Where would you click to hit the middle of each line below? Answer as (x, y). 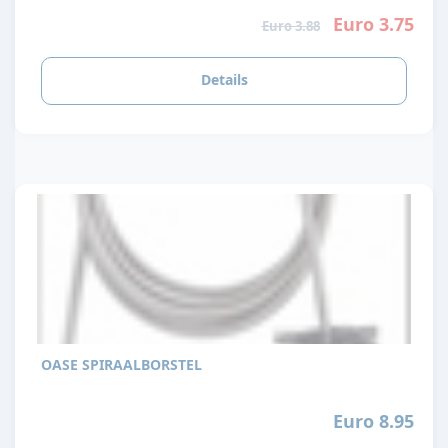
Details (224, 79)
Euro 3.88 (290, 26)
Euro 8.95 (373, 420)
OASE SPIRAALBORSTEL (121, 364)
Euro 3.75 (373, 24)
